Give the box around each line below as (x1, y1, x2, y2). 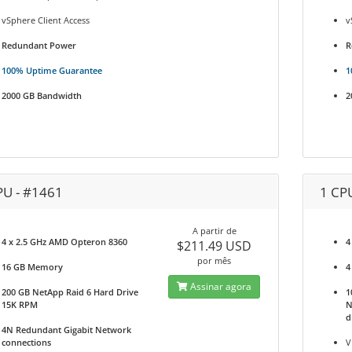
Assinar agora (188, 280, 252, 293)
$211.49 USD (177, 237, 252, 255)
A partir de (192, 225, 236, 236)
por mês (197, 255, 232, 266)
